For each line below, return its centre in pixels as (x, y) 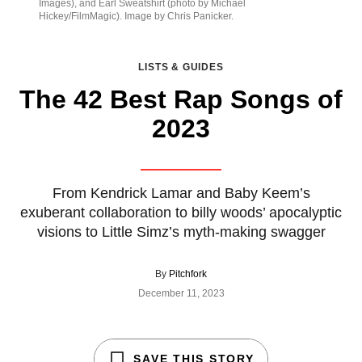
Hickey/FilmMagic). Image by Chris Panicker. (136, 16)
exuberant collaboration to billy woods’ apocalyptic (181, 212)
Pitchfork (188, 274)
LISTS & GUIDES (181, 67)
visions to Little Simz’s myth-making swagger (181, 232)
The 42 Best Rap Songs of (181, 99)
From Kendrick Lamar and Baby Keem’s (181, 193)
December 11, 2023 (181, 293)
